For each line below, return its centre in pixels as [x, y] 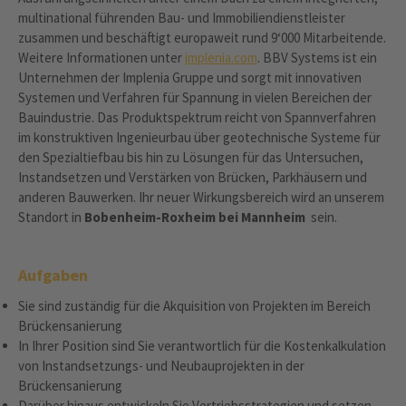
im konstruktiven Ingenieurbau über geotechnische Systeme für [199, 137]
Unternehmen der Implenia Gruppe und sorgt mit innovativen [190, 77]
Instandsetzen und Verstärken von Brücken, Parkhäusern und [193, 177]
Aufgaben [53, 275]
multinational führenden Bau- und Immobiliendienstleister [182, 18]
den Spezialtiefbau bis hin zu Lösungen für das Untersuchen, [191, 157]
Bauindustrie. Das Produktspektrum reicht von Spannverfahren [197, 117]
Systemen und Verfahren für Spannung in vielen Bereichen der [195, 97]
